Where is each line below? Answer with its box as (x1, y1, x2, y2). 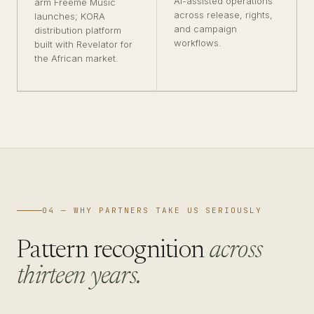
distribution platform (34, 25, 121, 36)
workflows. (174, 37, 221, 48)
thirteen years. (17, 265, 142, 290)
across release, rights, (174, 9, 273, 20)
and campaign (174, 23, 237, 34)
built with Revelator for (34, 39, 132, 50)
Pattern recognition (17, 239, 210, 264)
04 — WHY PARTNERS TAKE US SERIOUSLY (42, 205, 263, 215)
